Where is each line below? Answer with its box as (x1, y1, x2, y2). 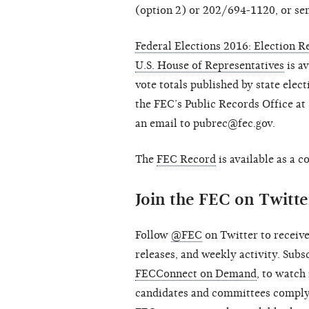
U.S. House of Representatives (135, 59, 284, 72)
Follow (135, 229, 171, 242)
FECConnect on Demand (135, 268, 257, 281)
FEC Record (157, 153, 216, 166)
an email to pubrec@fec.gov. (135, 117, 275, 130)
